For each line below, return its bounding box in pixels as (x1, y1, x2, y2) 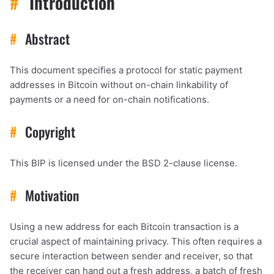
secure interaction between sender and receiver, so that (10, 250, 253, 262)
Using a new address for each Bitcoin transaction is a (10, 220, 239, 232)
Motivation (21, 185, 79, 205)
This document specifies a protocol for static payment (10, 64, 242, 76)
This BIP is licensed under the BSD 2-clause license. (10, 157, 237, 169)
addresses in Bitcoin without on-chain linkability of (10, 78, 228, 91)
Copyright (21, 121, 75, 141)
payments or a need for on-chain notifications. (10, 93, 209, 105)
